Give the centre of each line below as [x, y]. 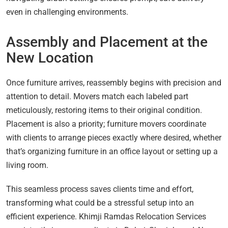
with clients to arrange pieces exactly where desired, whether [114, 138]
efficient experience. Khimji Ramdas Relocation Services [106, 217]
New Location [50, 58]
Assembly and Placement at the [107, 42]
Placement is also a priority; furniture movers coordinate [106, 124]
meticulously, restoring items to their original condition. [104, 110]
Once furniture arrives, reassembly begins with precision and [114, 83]
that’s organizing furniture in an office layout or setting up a [112, 152]
